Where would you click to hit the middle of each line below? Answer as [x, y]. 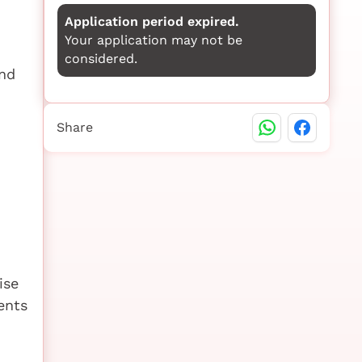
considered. [101, 59]
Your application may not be [153, 40]
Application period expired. [152, 22]
